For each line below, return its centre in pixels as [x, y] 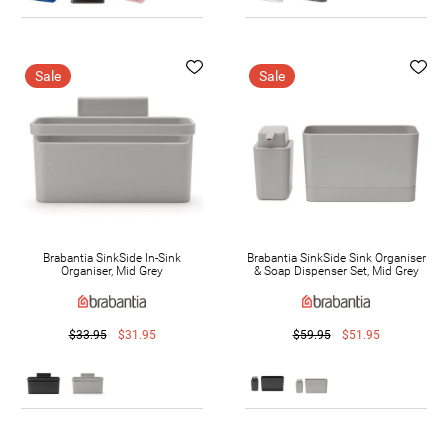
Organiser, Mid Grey [112, 270]
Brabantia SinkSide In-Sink [112, 257]
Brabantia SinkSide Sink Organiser [336, 257]
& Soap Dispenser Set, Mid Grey [336, 270]
